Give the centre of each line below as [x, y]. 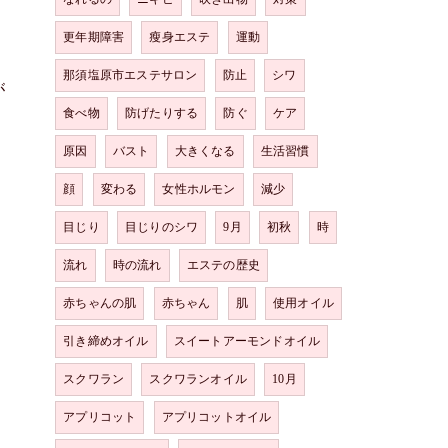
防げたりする [162, 113]
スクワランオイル [198, 379]
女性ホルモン [199, 189]
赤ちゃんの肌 [100, 303]
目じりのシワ [162, 227]
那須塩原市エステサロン [130, 75]
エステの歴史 [223, 265]
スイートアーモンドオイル [247, 341]
